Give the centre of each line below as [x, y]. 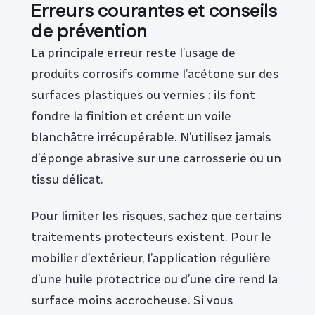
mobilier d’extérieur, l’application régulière [151, 257]
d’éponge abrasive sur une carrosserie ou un [156, 158]
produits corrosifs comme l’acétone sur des [155, 74]
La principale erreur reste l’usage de [133, 53]
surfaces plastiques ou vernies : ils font [143, 95]
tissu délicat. [67, 179]
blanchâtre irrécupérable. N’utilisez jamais [151, 137]
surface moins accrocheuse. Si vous [132, 300]
